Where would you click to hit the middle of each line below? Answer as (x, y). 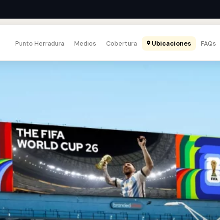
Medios (85, 43)
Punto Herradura (40, 43)
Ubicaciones (171, 43)
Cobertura (122, 43)
